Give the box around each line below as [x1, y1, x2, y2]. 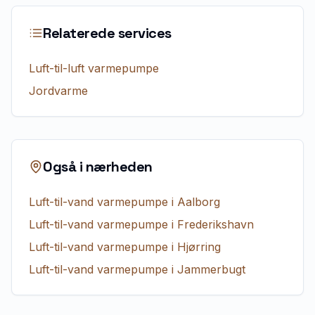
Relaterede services [43, 24, 172, 42]
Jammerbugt [177, 262, 245, 276]
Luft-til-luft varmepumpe [29, 61, 159, 75]
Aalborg [177, 195, 220, 209]
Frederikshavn [177, 217, 254, 231]
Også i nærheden [43, 157, 153, 176]
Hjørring [177, 240, 221, 254]
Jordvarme [29, 84, 88, 98]
